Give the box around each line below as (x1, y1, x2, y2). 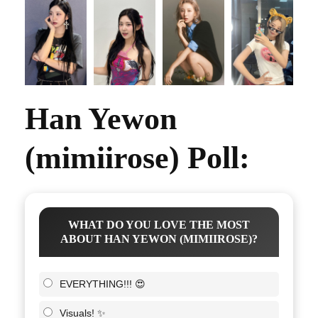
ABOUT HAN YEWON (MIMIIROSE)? (60, 232, 258, 245)
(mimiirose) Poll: (25, 140, 250, 175)
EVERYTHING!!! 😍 (60, 278, 146, 290)
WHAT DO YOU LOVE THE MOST (68, 218, 250, 231)
